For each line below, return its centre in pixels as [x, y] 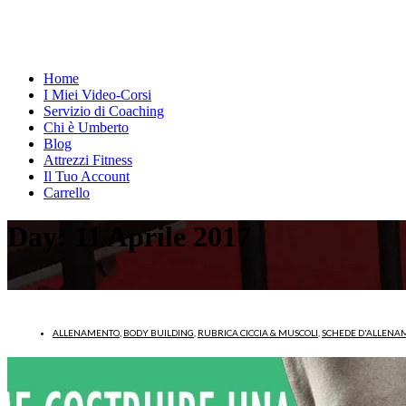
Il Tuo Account [87, 176]
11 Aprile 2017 [163, 237]
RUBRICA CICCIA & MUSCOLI [258, 332]
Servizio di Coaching [104, 111]
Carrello [67, 193]
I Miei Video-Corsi [97, 95]
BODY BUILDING [159, 332]
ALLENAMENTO [86, 332]
